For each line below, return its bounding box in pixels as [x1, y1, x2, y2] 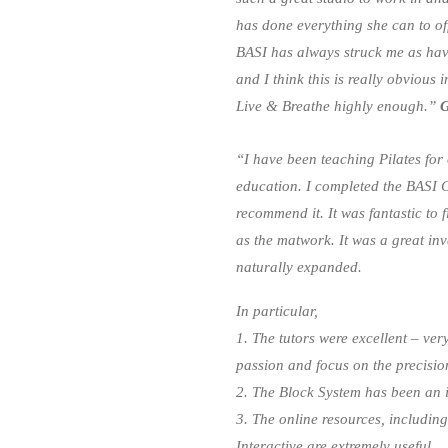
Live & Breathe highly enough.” [236, 98, 440, 114]
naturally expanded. [236, 259, 362, 275]
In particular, [236, 303, 318, 319]
